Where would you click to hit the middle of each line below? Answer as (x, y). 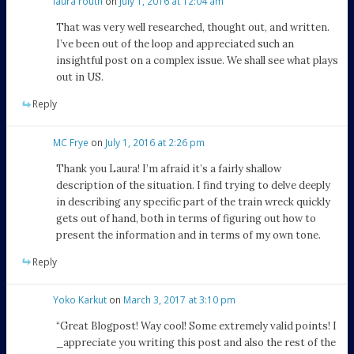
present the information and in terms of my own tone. (189, 235)
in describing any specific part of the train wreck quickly (194, 201)
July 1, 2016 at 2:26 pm (155, 142)
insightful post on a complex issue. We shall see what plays (198, 61)
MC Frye (71, 142)
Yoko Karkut (80, 299)
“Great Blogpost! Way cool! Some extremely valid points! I (197, 326)
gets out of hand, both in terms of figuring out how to (186, 218)
